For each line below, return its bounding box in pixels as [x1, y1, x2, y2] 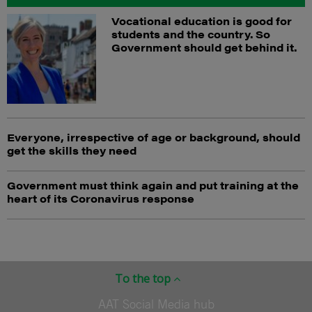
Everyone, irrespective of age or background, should [7, 129, 300, 144]
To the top [115, 270, 173, 286]
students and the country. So [111, 26, 270, 42]
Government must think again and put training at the [7, 177, 299, 192]
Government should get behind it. [111, 40, 297, 55]
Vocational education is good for [111, 13, 292, 29]
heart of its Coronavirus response [7, 190, 194, 205]
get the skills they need [7, 142, 136, 157]
